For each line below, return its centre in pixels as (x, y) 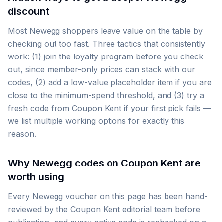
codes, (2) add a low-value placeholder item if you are (110, 82)
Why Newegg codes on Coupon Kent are (104, 163)
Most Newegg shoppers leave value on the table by (105, 31)
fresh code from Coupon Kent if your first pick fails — (110, 108)
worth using (36, 177)
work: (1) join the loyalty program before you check (106, 56)
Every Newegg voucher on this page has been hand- (108, 196)
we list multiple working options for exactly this (96, 121)
